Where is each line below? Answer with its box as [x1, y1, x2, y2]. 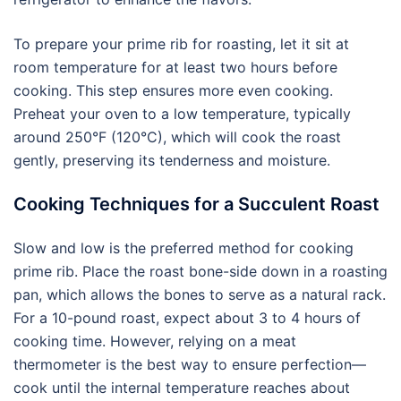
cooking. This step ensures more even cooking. [13, 81, 333, 99]
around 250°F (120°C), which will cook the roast [13, 128, 341, 146]
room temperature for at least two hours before [13, 58, 337, 76]
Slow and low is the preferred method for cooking [13, 239, 354, 257]
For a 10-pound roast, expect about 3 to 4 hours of [13, 309, 361, 327]
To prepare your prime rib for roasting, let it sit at [13, 35, 349, 53]
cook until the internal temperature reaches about [13, 379, 350, 397]
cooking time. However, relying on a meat [13, 332, 296, 350]
